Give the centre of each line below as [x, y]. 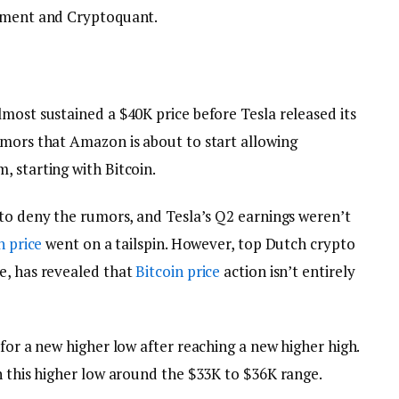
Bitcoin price [178, 271]
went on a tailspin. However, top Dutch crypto [199, 243]
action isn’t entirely [288, 271]
